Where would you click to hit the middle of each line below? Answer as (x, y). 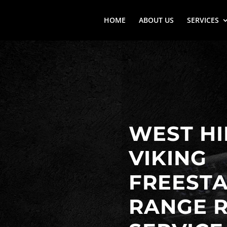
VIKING (167, 158)
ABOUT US (156, 20)
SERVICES (203, 20)
